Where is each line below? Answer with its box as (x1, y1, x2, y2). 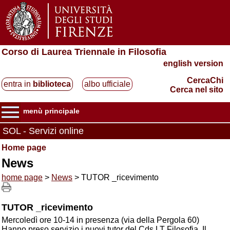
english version (163, 59, 223, 68)
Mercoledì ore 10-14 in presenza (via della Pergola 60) (2, 216, 199, 224)
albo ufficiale (84, 80, 130, 88)
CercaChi (187, 76, 223, 85)
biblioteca (33, 80, 71, 88)
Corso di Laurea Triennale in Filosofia (2, 47, 166, 57)
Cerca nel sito (170, 85, 223, 94)
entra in (4, 80, 33, 88)
